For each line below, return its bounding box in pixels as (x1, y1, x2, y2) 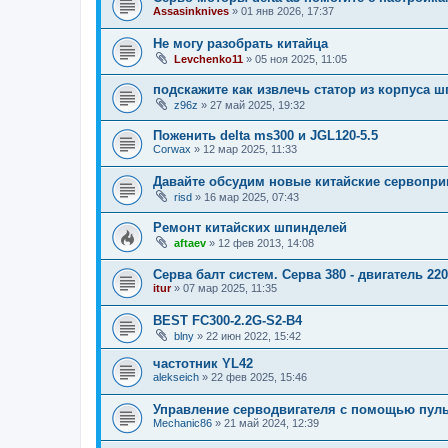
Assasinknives (153, 5, 229, 18)
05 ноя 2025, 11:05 (255, 53, 347, 66)
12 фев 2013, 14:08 (218, 237, 314, 250)
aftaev (174, 237, 206, 250)
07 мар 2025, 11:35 (183, 281, 277, 294)
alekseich (153, 370, 199, 383)
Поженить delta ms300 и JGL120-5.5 (153, 128, 378, 144)
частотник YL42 (153, 355, 253, 371)
